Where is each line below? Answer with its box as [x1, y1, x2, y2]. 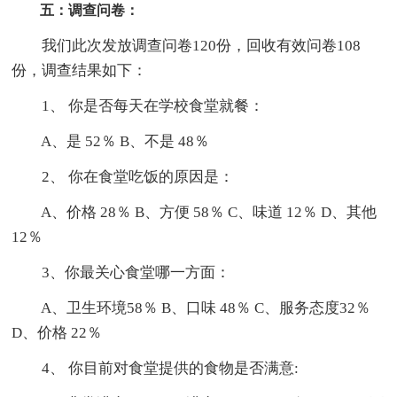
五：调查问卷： [12, 2, 140, 18]
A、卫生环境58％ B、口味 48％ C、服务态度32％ [12, 299, 371, 316]
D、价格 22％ [12, 323, 103, 341]
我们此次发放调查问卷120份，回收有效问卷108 [12, 36, 362, 54]
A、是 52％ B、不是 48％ [12, 132, 210, 150]
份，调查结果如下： [12, 61, 148, 79]
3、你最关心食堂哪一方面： [12, 263, 231, 281]
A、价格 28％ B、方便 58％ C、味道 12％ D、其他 [12, 203, 378, 221]
